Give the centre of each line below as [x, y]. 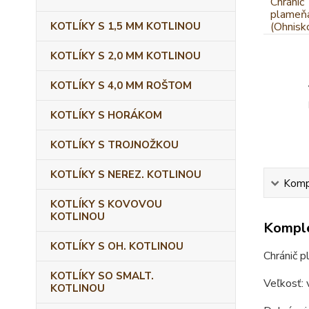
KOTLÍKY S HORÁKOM [106, 115]
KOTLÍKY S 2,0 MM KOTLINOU [126, 56]
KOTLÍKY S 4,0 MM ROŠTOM [121, 86]
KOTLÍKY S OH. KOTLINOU [117, 246]
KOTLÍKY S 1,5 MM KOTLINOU [126, 26]
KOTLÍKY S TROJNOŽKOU [114, 145]
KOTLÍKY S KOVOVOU [106, 204]
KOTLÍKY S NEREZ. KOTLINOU [126, 175]
